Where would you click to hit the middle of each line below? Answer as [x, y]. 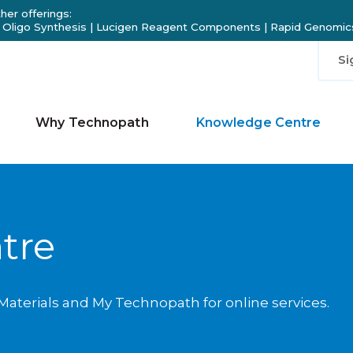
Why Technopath [92, 122]
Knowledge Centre [258, 122]
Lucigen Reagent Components [178, 27]
